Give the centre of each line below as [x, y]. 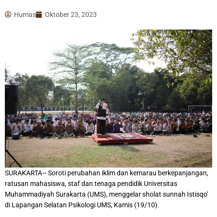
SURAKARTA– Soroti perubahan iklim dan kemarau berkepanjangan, [107, 173]
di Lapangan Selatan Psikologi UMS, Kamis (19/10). [82, 205]
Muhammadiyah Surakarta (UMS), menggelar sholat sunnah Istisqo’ [107, 194]
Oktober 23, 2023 [71, 14]
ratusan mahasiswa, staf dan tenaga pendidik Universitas [91, 184]
